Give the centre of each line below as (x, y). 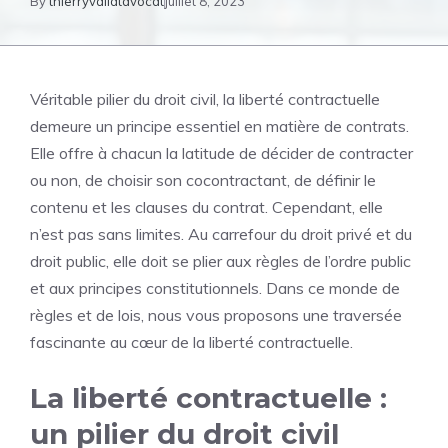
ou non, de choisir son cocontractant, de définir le (203, 180)
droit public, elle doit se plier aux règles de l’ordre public (220, 261)
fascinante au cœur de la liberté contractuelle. (191, 342)
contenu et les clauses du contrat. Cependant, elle (206, 207)
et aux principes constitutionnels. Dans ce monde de (215, 288)
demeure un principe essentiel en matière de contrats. (219, 126)
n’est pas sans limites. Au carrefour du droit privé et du (221, 234)
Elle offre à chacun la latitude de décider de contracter (221, 153)
